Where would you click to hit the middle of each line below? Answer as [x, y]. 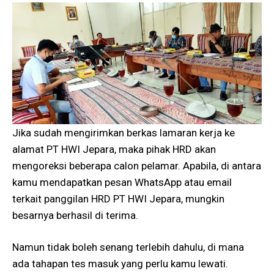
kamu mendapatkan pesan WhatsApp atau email [122, 182]
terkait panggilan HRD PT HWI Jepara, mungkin [118, 198]
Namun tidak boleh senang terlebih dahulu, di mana [128, 247]
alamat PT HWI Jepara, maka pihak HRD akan [114, 149]
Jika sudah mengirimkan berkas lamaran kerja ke [124, 132]
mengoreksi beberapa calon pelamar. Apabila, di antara [137, 165]
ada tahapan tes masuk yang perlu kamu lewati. [120, 264]
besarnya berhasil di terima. [75, 215]
